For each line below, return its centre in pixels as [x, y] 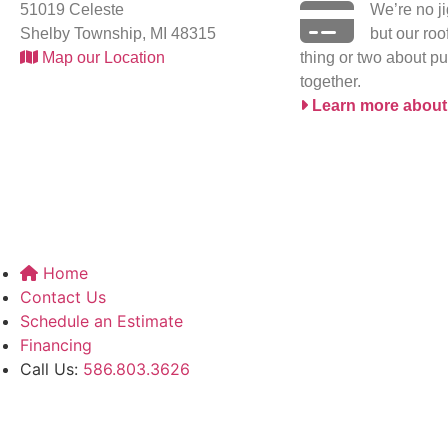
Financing [56, 344]
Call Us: [51, 368]
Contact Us [63, 296]
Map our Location [101, 58]
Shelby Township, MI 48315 [118, 34]
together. [330, 82]
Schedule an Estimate [101, 320]
